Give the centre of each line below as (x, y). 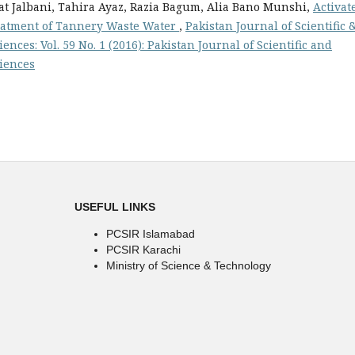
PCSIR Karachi (143, 249)
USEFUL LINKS (115, 206)
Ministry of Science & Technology (189, 265)
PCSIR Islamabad (151, 233)
